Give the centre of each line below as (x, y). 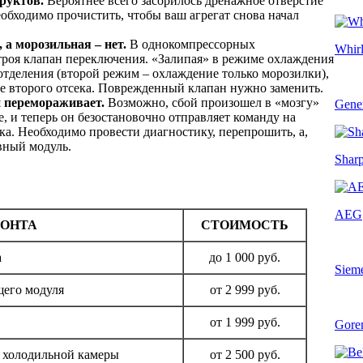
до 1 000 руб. (245, 257)
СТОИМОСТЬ (245, 224)
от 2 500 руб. (245, 354)
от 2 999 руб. (245, 289)
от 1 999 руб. (245, 322)
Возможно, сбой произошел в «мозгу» (212, 102)
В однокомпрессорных (191, 44)
